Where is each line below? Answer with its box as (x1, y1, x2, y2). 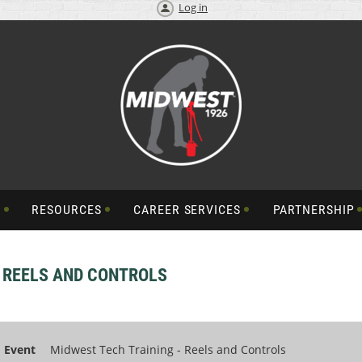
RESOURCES (32, 201, 102, 217)
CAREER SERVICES (133, 201, 241, 217)
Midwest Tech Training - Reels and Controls (50, 341, 286, 357)
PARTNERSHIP (272, 201, 355, 217)
